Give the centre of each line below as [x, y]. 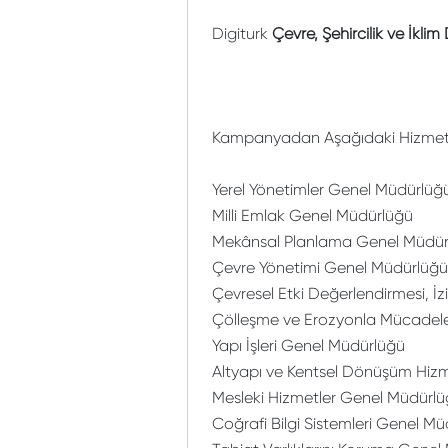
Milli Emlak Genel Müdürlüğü [312, 215]
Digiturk [242, 33]
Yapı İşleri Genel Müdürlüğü [308, 345]
